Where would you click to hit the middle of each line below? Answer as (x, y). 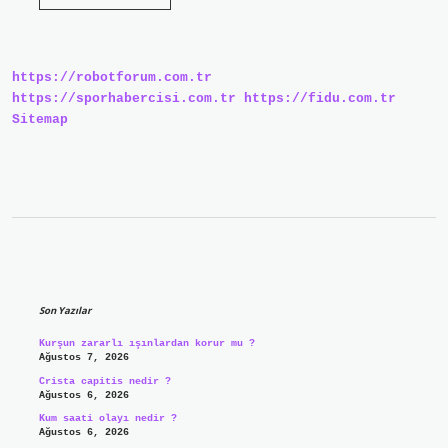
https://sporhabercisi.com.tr (124, 99)
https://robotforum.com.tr (112, 78)
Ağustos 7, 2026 (83, 358)
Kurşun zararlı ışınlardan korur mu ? (146, 344)
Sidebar (91, 274)
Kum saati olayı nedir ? (107, 419)
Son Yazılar (64, 311)
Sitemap (40, 120)
